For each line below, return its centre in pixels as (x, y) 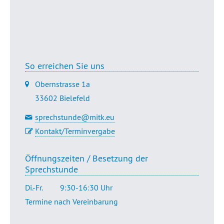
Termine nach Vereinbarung (71, 202)
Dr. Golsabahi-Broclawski (112, 41)
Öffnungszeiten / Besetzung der (86, 158)
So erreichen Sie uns (65, 66)
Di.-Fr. (34, 188)
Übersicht (112, 14)
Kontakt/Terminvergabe (75, 131)
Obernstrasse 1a (62, 84)
